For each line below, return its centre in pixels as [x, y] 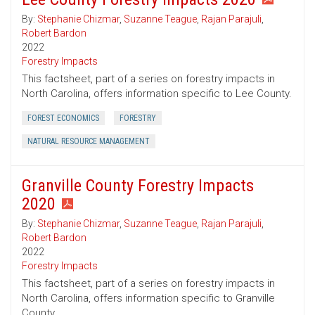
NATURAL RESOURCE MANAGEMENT [89, 142]
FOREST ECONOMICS [63, 118]
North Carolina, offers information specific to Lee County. [157, 94]
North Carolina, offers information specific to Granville [148, 298]
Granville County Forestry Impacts [138, 186]
